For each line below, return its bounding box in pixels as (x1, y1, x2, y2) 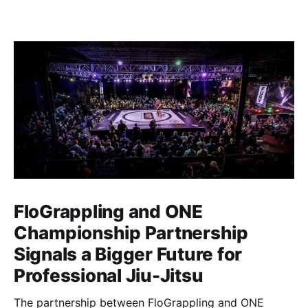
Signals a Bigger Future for (14, 243, 242, 265)
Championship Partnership (14, 222, 248, 243)
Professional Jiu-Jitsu (14, 265, 203, 286)
